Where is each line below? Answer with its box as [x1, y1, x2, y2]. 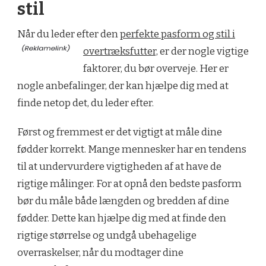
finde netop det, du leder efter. [17, 97, 154, 110]
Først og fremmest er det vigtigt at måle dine [17, 126, 222, 139]
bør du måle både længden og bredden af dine [17, 195, 229, 208]
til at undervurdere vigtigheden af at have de [17, 160, 221, 173]
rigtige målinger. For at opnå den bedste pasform [17, 178, 242, 191]
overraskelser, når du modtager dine [17, 246, 183, 259]
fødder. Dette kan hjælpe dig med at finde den [17, 212, 226, 225]
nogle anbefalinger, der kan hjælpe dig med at [17, 80, 229, 93]
